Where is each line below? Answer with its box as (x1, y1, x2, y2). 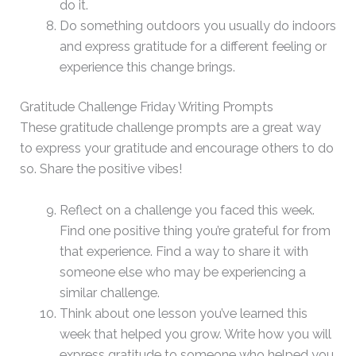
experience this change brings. (59, 59, 235, 75)
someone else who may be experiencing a (59, 265, 306, 281)
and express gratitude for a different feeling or (59, 38, 327, 54)
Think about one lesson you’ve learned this (59, 306, 308, 322)
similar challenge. (59, 285, 160, 301)
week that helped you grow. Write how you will (59, 327, 331, 342)
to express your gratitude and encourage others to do (20, 141, 335, 157)
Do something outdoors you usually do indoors (59, 17, 336, 33)
